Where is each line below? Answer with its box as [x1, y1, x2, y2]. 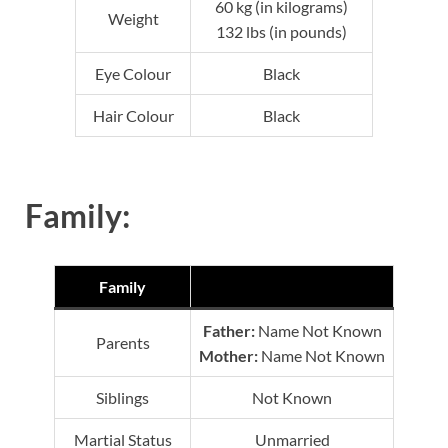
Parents [95, 333, 150, 353]
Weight [107, 8, 159, 28]
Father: [202, 321, 255, 341]
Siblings [96, 388, 149, 408]
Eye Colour [95, 63, 171, 83]
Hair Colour [92, 105, 174, 125]
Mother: [199, 346, 258, 366]
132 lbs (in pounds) [216, 21, 347, 41]
